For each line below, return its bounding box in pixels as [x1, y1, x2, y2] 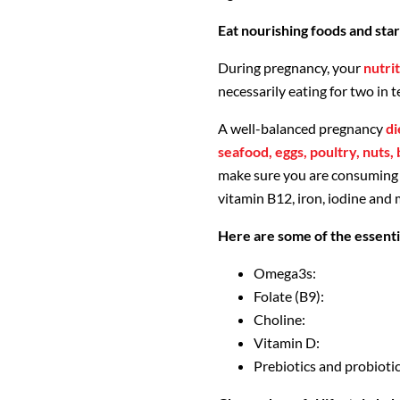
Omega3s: [254, 264, 316, 282]
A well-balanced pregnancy [218, 120, 386, 137]
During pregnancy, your [218, 59, 363, 77]
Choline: [254, 311, 305, 329]
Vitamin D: [254, 334, 320, 352]
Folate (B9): [254, 287, 324, 305]
